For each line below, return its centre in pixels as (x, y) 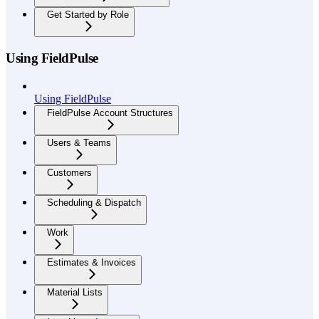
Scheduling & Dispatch (94, 202)
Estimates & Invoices (91, 262)
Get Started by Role (88, 15)
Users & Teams (79, 142)
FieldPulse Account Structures (110, 113)
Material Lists (75, 292)
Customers (69, 172)
